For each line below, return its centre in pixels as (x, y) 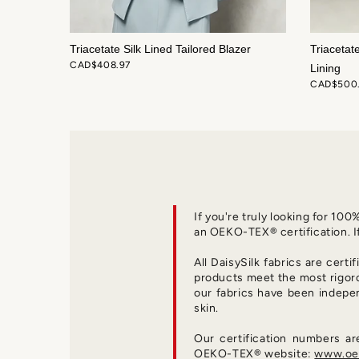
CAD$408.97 (100, 65)
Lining (325, 69)
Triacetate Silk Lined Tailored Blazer (160, 49)
